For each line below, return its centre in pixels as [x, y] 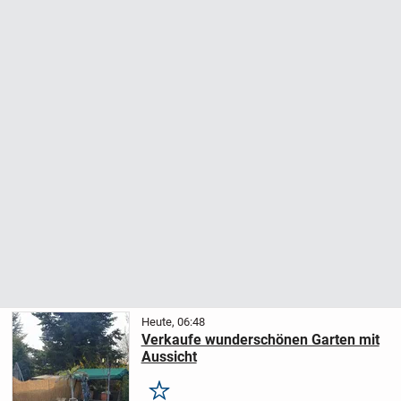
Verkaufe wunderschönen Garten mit [260, 339]
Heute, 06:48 [173, 321]
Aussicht [169, 356]
